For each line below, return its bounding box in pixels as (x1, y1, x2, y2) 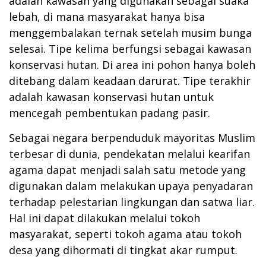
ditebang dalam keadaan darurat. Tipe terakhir (9, 74, 251, 88)
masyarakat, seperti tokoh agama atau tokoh (9, 227, 242, 242)
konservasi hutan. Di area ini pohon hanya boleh (9, 58, 255, 72)
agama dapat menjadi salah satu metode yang (9, 163, 246, 178)
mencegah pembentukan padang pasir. (9, 106, 210, 121)
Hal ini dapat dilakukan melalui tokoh (9, 211, 200, 226)
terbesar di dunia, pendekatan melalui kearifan (9, 147, 250, 161)
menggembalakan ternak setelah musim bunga (9, 26, 252, 40)
